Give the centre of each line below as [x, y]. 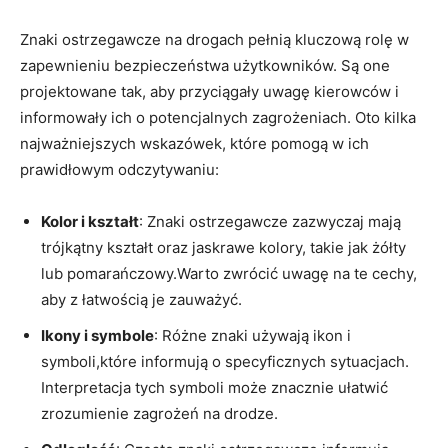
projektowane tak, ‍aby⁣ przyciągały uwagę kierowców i [209, 91]
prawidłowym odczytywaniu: [119, 169]
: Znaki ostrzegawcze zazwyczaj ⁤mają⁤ [270, 221]
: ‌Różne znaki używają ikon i [252, 335]
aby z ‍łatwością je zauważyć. [141, 299]
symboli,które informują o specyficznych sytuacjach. [225, 361]
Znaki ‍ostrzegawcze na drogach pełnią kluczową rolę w [214, 39]
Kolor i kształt [90, 221]
